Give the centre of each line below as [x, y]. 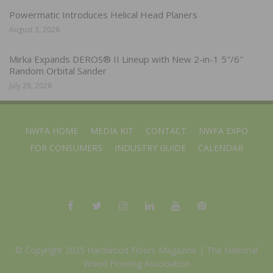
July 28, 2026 [30, 85]
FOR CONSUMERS [66, 147]
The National [232, 250]
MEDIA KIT [112, 130]
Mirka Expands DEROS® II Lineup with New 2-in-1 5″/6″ [126, 59]
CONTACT [166, 130]
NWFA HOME [51, 130]
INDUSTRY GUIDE [150, 147]
